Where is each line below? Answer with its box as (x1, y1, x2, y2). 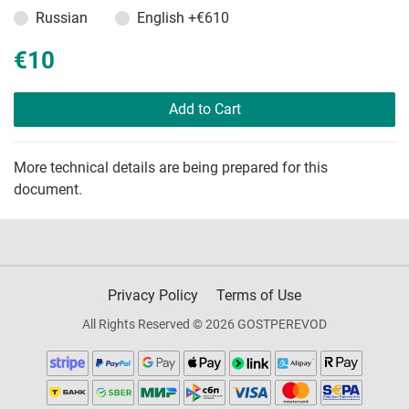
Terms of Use (216, 287, 301, 305)
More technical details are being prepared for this (14, 159, 328, 177)
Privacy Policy (108, 287, 198, 305)
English (137, 9, 188, 27)
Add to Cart (168, 100, 241, 119)
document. (14, 181, 82, 199)
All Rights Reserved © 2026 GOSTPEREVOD (82, 317, 327, 332)
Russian (36, 9, 88, 27)
